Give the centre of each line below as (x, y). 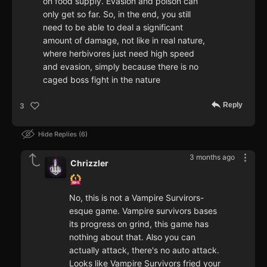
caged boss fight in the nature (102, 80)
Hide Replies (58, 134)
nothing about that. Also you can (132, 237)
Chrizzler (89, 163)
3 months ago (212, 157)
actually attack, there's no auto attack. (144, 250)
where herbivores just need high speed (119, 54)
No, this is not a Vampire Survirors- (136, 198)
